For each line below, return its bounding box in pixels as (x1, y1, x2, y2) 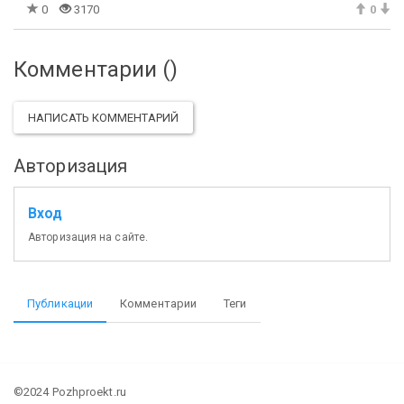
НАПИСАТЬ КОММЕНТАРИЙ (28, 111, 179, 125)
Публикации (27, 296, 93, 310)
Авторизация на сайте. (28, 230, 149, 243)
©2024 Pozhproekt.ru (14, 384, 126, 399)
